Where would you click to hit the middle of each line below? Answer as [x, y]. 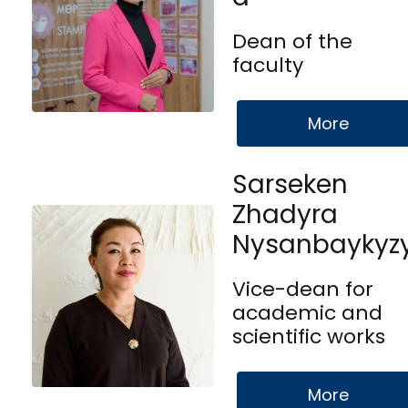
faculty [268, 65]
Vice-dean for [303, 289]
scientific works [309, 336]
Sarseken [290, 184]
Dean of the [292, 41]
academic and [307, 312]
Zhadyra [285, 214]
